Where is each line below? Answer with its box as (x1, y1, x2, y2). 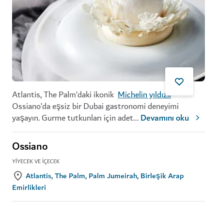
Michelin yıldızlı (118, 87, 171, 102)
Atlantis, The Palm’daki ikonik (12, 87, 118, 102)
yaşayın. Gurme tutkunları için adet (12, 110, 133, 125)
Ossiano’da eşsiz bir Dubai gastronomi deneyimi (12, 99, 179, 113)
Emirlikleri (12, 181, 46, 194)
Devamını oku (140, 110, 189, 125)
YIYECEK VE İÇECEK (12, 156, 60, 166)
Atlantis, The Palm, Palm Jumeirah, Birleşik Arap (26, 169, 184, 182)
